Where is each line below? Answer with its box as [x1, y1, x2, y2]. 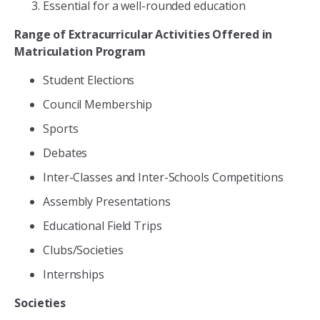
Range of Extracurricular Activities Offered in [14, 26, 273, 43]
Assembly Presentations [43, 194, 171, 210]
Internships [43, 266, 104, 283]
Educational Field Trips [43, 218, 162, 234]
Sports [43, 121, 79, 137]
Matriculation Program [14, 44, 146, 60]
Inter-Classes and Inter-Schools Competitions [43, 169, 284, 186]
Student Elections [43, 72, 135, 89]
